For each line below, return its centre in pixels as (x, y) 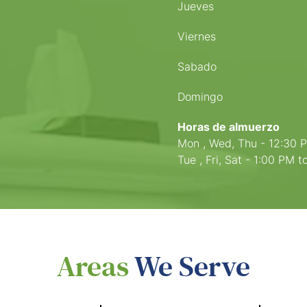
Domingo (200, 97)
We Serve (192, 267)
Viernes (197, 36)
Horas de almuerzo (229, 127)
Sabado (197, 66)
